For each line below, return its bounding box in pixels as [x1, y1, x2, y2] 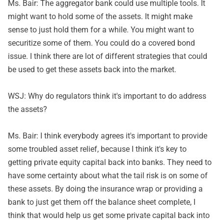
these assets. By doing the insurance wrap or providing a [8, 184, 203, 193]
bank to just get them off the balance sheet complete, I [8, 197, 195, 207]
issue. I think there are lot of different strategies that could [8, 52, 207, 61]
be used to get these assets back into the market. [8, 65, 176, 74]
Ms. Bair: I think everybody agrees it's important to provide [8, 131, 207, 140]
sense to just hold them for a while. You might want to [8, 25, 194, 34]
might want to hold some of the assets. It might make [8, 12, 192, 21]
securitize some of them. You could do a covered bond [8, 38, 195, 48]
